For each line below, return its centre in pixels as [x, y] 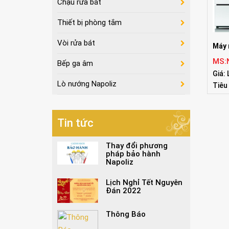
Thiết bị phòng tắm [89, 22]
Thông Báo [126, 214]
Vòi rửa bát [76, 43]
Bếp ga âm [75, 63]
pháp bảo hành [133, 154]
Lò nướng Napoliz [87, 84]
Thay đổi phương [137, 146]
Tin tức [75, 123]
